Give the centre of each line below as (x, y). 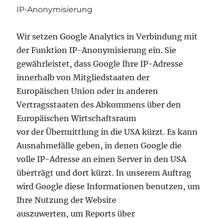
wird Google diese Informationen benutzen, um (109, 186)
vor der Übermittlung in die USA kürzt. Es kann (107, 132)
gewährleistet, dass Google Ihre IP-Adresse (100, 64)
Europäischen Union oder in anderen (88, 91)
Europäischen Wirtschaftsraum (77, 118)
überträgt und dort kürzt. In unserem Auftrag (104, 173)
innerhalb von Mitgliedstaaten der (83, 77)
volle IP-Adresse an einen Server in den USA (102, 159)
